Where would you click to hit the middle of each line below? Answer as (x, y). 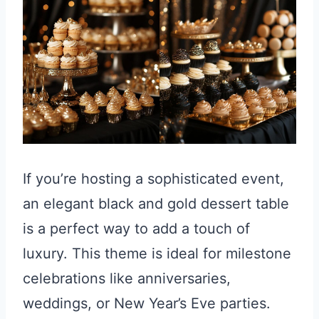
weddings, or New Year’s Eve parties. (147, 303)
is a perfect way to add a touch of (136, 228)
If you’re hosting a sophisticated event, (153, 178)
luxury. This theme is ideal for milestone (157, 253)
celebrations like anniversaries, (127, 278)
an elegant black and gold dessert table (156, 203)
